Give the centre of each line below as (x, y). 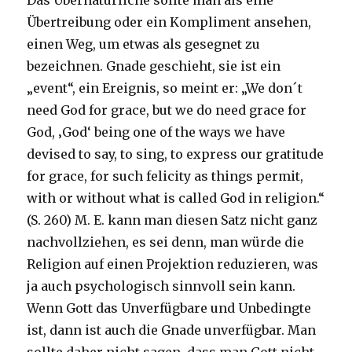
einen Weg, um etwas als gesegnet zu (144, 44)
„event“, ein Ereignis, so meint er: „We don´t (165, 88)
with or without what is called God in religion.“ (176, 198)
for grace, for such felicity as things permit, (165, 176)
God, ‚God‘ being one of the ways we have (156, 132)
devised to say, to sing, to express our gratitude (176, 154)
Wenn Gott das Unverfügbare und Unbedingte (169, 308)
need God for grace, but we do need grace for (167, 110)
